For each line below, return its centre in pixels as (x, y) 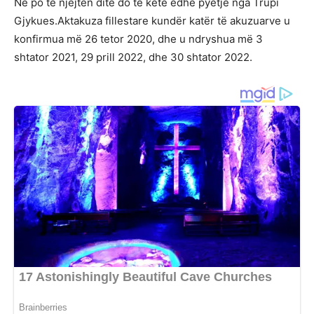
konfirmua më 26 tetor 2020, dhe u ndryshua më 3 (138, 39)
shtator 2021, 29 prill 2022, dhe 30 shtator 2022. (133, 57)
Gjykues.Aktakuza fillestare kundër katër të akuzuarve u (152, 21)
